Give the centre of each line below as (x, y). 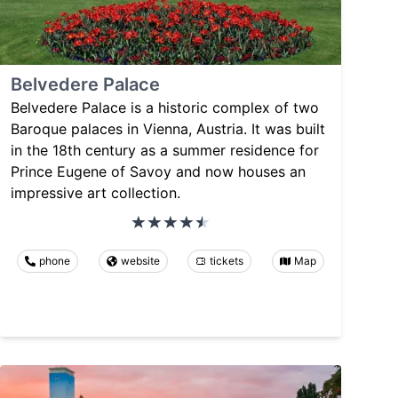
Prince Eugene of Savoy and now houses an (158, 171)
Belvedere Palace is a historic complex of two (165, 107)
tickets (227, 260)
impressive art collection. (96, 192)
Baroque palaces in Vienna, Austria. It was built (168, 128)
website (140, 260)
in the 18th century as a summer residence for (165, 150)
